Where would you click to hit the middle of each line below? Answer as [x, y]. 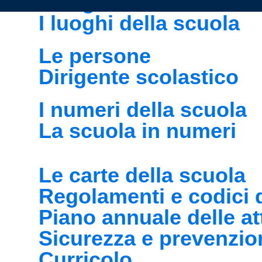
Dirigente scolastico [139, 77]
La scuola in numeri [137, 131]
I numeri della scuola [143, 110]
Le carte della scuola [142, 175]
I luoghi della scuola [139, 23]
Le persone [95, 56]
